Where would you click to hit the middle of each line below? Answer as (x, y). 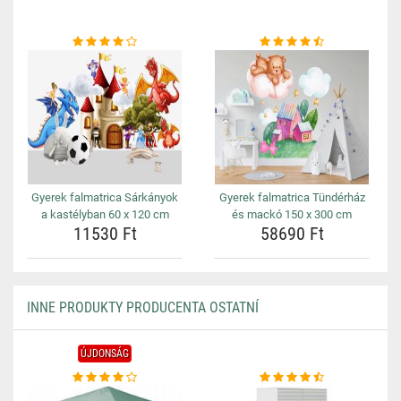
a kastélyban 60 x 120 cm (105, 214)
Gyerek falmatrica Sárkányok (105, 197)
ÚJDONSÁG (105, 354)
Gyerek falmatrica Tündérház (292, 197)
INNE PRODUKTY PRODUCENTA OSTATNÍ (143, 307)
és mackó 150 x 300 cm (292, 214)
